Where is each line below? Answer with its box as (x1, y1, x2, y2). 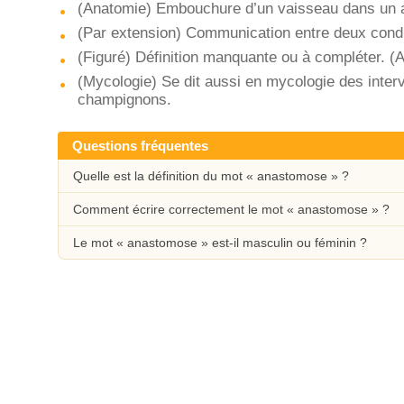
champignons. (78, 91, 171, 108)
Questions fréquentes (72, 138, 208, 153)
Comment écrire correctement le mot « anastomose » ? (73, 202, 390, 216)
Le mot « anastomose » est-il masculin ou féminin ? (73, 235, 367, 250)
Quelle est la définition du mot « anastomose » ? (73, 169, 349, 183)
